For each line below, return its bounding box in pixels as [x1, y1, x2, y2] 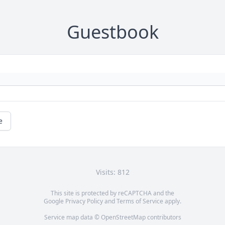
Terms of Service [117, 197, 163, 205]
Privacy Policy [65, 197, 103, 205]
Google [44, 197, 65, 205]
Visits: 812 [95, 167, 130, 177]
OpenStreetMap [100, 213, 146, 221]
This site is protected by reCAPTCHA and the [51, 189, 174, 197]
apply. [163, 197, 181, 205]
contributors [145, 213, 181, 221]
